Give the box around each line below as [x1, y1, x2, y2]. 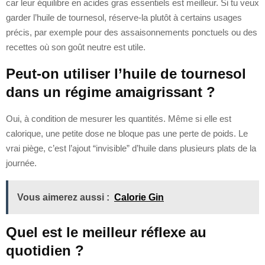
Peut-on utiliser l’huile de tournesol [6, 65, 246, 82]
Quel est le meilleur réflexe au [6, 224, 206, 240]
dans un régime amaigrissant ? [6, 83, 215, 100]
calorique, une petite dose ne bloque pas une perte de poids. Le [6, 128, 248, 138]
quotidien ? [6, 242, 84, 258]
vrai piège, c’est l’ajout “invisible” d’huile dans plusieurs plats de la [6, 143, 256, 153]
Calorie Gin [114, 192, 164, 202]
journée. [6, 157, 37, 168]
